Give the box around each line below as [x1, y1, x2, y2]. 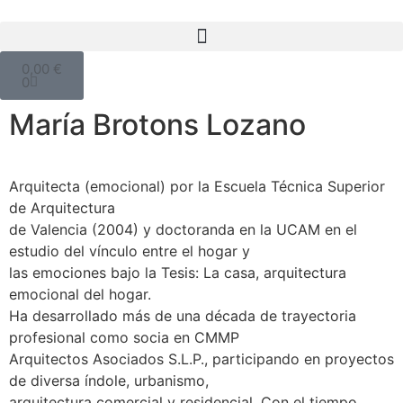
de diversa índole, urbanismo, [9, 372, 209, 390]
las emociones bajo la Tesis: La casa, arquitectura [9, 264, 346, 282]
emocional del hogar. [9, 285, 151, 303]
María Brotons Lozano [9, 107, 306, 142]
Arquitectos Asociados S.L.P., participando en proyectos [9, 350, 394, 368]
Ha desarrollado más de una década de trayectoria [9, 307, 356, 325]
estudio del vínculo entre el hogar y [9, 242, 250, 260]
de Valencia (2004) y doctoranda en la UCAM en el [9, 220, 357, 238]
